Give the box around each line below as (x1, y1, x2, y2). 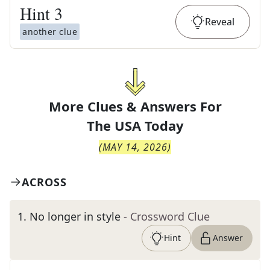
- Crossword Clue (124, 209, 210, 224)
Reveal (205, 15, 234, 28)
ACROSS (22, 175, 67, 189)
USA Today (114, 116, 184, 134)
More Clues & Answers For (48, 97, 222, 115)
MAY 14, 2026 (102, 140, 168, 154)
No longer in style (30, 209, 121, 224)
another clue (22, 26, 77, 37)
